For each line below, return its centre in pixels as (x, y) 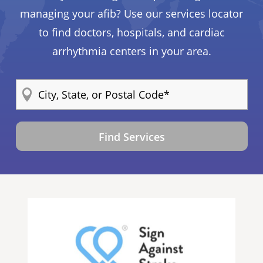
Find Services (131, 136)
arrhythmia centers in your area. (131, 51)
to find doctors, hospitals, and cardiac (131, 32)
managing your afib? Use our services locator (131, 13)
